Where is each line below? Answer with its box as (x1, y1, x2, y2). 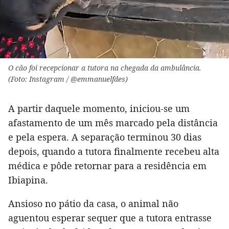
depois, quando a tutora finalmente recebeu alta (8, 145, 219, 157)
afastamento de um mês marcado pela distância (8, 116, 218, 129)
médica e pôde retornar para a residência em (8, 159, 207, 172)
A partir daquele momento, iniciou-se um (8, 102, 190, 114)
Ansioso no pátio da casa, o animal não (8, 197, 178, 210)
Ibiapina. (8, 173, 48, 186)
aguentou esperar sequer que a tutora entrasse (8, 211, 212, 224)
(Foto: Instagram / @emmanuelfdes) (8, 74, 128, 84)
